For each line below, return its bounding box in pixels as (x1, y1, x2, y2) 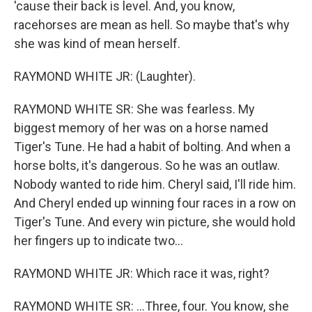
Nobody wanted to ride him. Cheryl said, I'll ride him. (14, 177, 296, 192)
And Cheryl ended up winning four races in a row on (14, 196, 296, 210)
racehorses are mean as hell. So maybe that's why (14, 17, 290, 32)
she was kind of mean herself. (14, 36, 180, 51)
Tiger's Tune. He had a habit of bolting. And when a (14, 139, 290, 154)
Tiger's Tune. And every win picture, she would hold (14, 214, 295, 229)
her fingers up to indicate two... (14, 233, 183, 248)
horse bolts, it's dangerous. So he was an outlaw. (14, 158, 280, 173)
